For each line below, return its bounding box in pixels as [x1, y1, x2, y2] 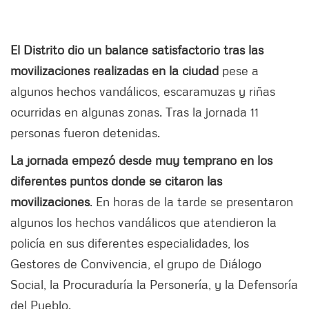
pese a [219, 63, 259, 79]
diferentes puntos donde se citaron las [10, 173, 222, 189]
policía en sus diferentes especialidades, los [10, 235, 249, 251]
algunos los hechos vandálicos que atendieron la [10, 215, 277, 230]
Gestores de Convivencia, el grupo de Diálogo [10, 256, 261, 272]
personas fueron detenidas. [10, 125, 163, 141]
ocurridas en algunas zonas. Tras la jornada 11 [10, 104, 259, 120]
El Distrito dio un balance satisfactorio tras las [10, 42, 263, 58]
